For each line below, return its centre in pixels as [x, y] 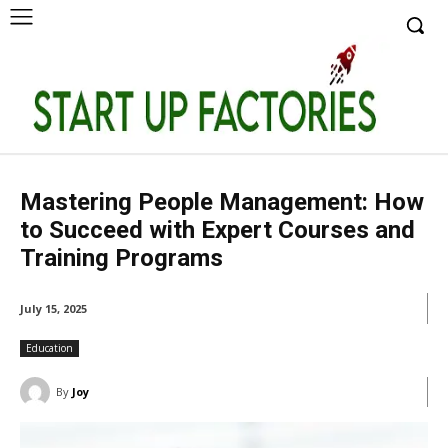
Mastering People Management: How [222, 202]
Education [49, 348]
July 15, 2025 [53, 309]
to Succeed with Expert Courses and [217, 230]
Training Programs [121, 258]
